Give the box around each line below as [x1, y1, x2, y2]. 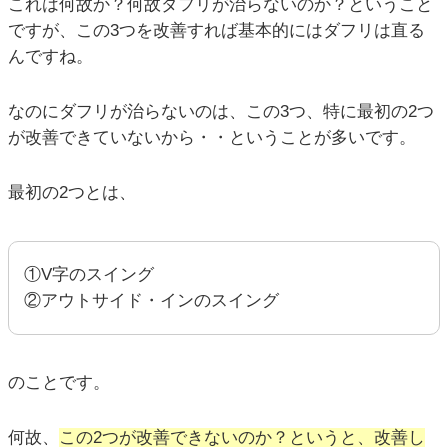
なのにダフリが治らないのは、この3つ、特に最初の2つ [8, 101, 434, 121]
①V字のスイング [24, 264, 154, 284]
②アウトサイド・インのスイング [24, 290, 279, 310]
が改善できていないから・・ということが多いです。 [8, 127, 416, 147]
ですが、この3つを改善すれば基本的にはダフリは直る [8, 20, 425, 40]
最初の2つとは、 [8, 182, 136, 202]
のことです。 [8, 372, 110, 392]
